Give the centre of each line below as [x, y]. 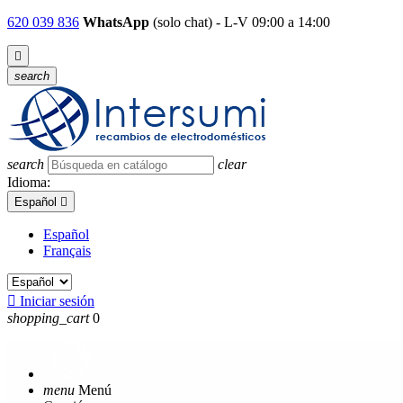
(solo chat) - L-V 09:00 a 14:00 [240, 22]
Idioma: [29, 182]
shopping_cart [48, 318]
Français [67, 251]
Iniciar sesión [57, 301]
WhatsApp [116, 22]
